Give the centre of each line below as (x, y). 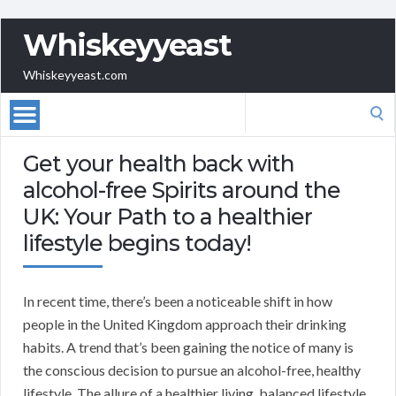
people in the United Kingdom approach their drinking (185, 324)
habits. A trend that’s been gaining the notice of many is (188, 347)
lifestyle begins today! (137, 244)
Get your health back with (159, 164)
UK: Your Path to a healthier (168, 217)
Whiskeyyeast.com (75, 75)
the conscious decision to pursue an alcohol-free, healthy (192, 370)
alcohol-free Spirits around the (182, 190)
